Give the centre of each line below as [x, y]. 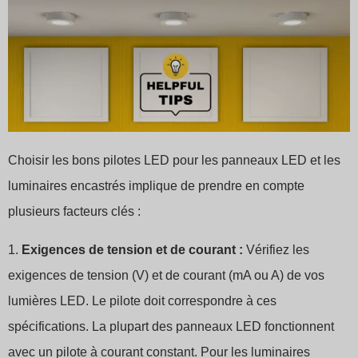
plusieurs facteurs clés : [74, 212]
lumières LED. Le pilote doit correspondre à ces [142, 301]
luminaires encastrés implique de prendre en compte [156, 186]
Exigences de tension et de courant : [132, 250]
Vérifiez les [276, 250]
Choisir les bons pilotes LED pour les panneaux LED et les [174, 161]
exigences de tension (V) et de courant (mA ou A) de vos [166, 276]
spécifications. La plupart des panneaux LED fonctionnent [171, 327]
